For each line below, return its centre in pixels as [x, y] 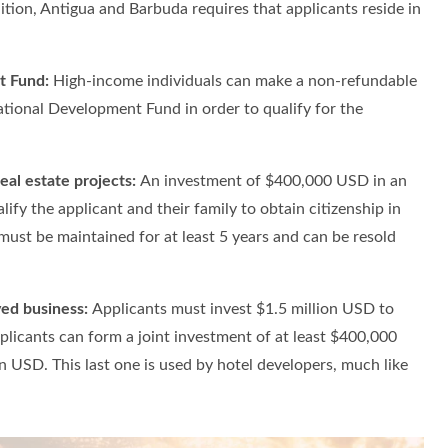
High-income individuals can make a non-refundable [233, 81]
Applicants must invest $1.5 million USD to [243, 309]
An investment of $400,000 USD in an [273, 181]
